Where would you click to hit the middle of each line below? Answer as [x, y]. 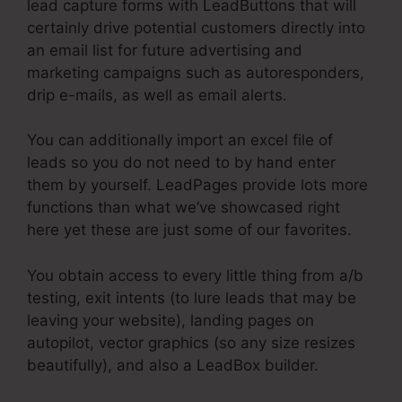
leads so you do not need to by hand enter [181, 163]
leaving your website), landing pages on [170, 320]
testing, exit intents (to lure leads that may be [192, 297]
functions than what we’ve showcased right [184, 208]
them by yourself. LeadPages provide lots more [197, 185]
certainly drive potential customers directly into [196, 27]
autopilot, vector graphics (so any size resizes [191, 342]
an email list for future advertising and [165, 50]
